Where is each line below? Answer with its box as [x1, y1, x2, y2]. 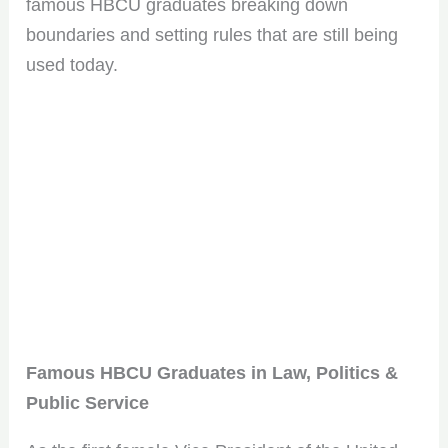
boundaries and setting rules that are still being [26, 24, 399, 45]
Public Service [26, 392, 150, 413]
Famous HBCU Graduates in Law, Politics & [26, 362, 399, 383]
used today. [26, 54, 119, 75]
